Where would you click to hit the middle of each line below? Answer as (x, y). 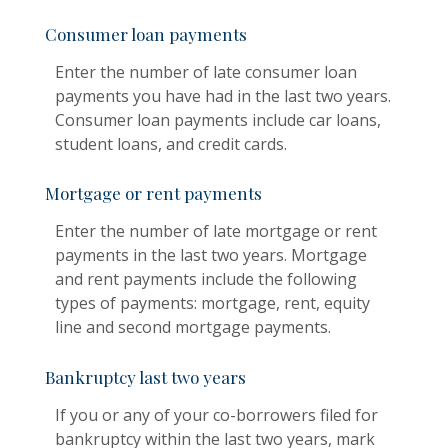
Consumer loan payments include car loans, (218, 120)
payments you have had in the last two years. (223, 96)
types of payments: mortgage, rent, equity (212, 303)
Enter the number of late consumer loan (206, 72)
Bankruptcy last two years (145, 376)
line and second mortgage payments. (193, 327)
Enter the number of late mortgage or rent (216, 231)
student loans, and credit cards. (171, 144)
